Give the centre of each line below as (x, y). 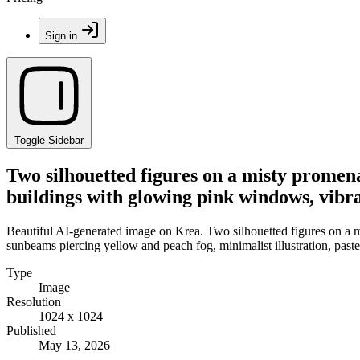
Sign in (61, 36)
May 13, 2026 (74, 345)
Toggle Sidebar (49, 140)
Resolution (34, 301)
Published (31, 330)
